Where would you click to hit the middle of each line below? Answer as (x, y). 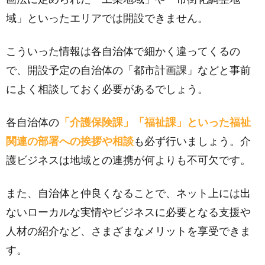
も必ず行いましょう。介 (192, 141)
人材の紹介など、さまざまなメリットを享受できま (128, 231)
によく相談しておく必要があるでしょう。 (107, 89)
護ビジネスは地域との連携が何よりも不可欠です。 (128, 160)
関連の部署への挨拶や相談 (70, 141)
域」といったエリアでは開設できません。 (107, 18)
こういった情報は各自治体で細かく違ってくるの (123, 51)
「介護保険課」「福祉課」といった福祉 (155, 122)
